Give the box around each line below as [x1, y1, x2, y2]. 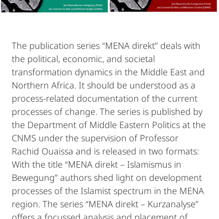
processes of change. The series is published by [12, 105, 202, 117]
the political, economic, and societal [12, 52, 155, 65]
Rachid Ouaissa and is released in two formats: [12, 145, 199, 157]
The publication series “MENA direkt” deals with [12, 39, 200, 51]
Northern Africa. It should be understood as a [12, 79, 196, 91]
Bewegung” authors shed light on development [12, 171, 202, 183]
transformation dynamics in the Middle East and [12, 66, 205, 78]
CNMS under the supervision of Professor [12, 131, 178, 144]
